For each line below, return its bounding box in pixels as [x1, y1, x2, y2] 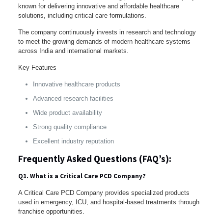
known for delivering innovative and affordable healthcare [18, 2, 179, 10]
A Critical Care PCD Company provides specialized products [18, 189, 190, 196]
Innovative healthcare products [32, 80, 120, 88]
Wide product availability [32, 109, 102, 116]
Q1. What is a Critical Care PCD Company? [18, 171, 146, 180]
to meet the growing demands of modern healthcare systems [18, 37, 191, 45]
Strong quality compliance [32, 123, 107, 131]
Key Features [18, 63, 56, 71]
